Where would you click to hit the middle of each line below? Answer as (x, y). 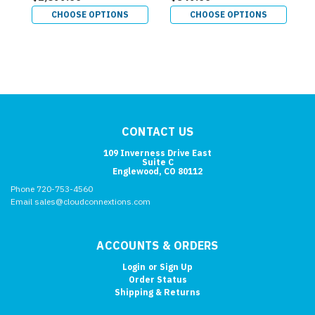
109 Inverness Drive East (157, 153)
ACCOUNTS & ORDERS (157, 246)
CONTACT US (157, 132)
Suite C (157, 162)
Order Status (157, 280)
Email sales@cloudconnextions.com (81, 202)
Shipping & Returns (157, 292)
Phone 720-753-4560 (53, 189)
